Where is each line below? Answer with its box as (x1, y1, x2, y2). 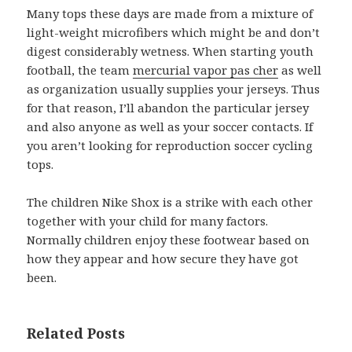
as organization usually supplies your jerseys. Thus (27, 81, 321, 97)
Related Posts (27, 324, 126, 343)
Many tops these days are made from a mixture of (27, 5, 313, 22)
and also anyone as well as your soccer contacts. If (27, 119, 313, 135)
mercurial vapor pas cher (133, 62, 279, 79)
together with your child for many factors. (27, 213, 269, 229)
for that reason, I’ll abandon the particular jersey (27, 100, 310, 116)
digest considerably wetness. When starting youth (27, 43, 314, 60)
